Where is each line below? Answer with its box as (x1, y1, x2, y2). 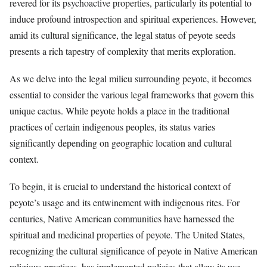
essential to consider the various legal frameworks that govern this (10, 88, 254, 101)
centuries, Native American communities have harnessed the (10, 212, 234, 225)
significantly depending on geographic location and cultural (10, 136, 232, 150)
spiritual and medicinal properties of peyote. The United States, (10, 228, 245, 241)
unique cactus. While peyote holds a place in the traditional (10, 104, 229, 117)
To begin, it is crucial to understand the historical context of (10, 180, 231, 193)
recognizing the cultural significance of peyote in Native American (10, 244, 257, 257)
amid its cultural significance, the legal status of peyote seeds (10, 28, 235, 41)
